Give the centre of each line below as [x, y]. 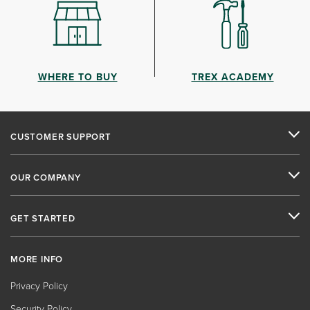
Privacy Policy [39, 286]
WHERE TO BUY [77, 77]
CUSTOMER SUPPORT [61, 137]
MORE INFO [37, 259]
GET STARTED [43, 218]
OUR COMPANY [46, 177]
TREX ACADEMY [232, 77]
